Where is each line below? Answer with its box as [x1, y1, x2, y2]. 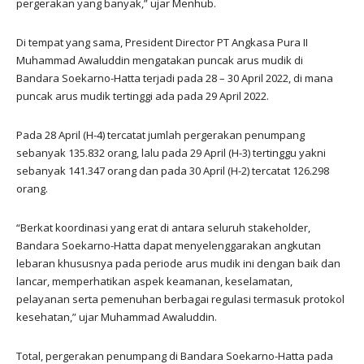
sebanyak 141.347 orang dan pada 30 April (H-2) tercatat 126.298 [16, 162, 329, 178]
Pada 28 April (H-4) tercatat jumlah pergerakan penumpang [16, 127, 305, 142]
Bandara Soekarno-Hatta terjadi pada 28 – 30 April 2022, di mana [16, 70, 333, 85]
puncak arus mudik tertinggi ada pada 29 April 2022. [16, 88, 269, 103]
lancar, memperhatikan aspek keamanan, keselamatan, [16, 273, 292, 288]
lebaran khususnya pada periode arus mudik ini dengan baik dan [16, 255, 340, 271]
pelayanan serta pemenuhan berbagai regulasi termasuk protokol [16, 291, 344, 306]
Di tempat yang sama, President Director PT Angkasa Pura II [16, 34, 308, 50]
